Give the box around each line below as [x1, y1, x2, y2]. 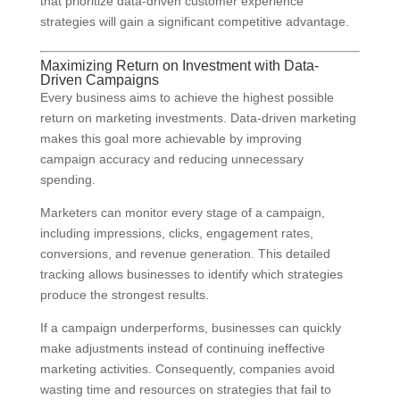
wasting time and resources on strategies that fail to [39, 382, 331, 397]
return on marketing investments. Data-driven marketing [39, 111, 356, 126]
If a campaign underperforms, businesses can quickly [39, 321, 341, 336]
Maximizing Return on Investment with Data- [39, 58, 319, 74]
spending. [39, 172, 96, 187]
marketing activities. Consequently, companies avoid [39, 362, 335, 377]
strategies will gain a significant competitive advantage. [39, 14, 349, 29]
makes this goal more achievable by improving [39, 131, 302, 146]
